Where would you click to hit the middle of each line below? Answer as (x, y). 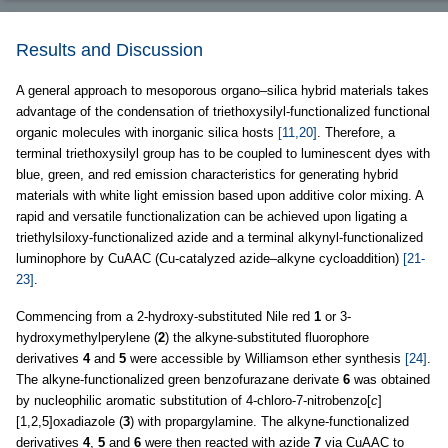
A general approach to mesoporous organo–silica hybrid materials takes (222, 90)
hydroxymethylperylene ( (87, 337)
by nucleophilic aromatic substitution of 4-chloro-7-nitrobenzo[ (193, 400)
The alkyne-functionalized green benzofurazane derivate (179, 379)
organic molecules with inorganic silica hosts (147, 132)
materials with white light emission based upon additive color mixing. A (219, 195)
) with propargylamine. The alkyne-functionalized (269, 421)
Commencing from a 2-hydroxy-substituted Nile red (165, 316)
